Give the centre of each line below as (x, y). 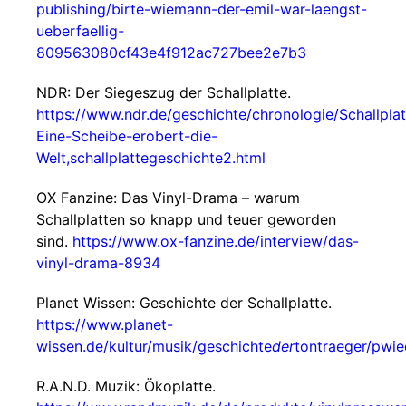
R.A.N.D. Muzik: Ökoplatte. (126, 386)
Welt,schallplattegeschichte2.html (151, 158)
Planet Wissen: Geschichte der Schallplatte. (184, 303)
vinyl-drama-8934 (98, 263)
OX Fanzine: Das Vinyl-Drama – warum (168, 198)
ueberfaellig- (80, 31)
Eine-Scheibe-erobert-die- (127, 136)
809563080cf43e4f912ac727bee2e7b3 (171, 53)
